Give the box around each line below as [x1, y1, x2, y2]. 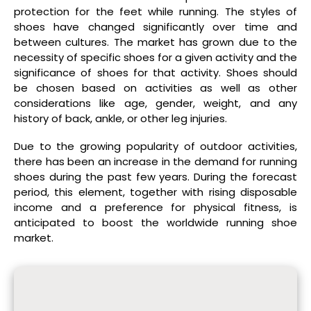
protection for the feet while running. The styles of [14, 3, 297, 19]
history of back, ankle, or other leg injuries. [14, 110, 227, 126]
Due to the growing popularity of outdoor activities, [14, 139, 297, 154]
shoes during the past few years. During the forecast [14, 169, 297, 185]
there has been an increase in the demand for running [14, 154, 297, 169]
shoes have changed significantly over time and [14, 19, 297, 34]
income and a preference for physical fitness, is [14, 200, 297, 215]
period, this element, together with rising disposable [14, 185, 297, 200]
